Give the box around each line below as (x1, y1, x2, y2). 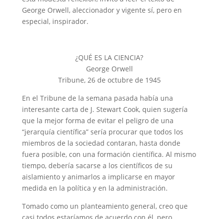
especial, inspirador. (22, 16, 88, 26)
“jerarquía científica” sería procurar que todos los (22, 127, 183, 136)
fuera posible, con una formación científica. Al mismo (22, 149, 196, 159)
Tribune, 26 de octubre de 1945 (58, 75, 161, 85)
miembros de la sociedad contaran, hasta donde (22, 138, 180, 148)
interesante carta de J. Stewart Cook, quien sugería (22, 104, 188, 114)
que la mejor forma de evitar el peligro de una (22, 115, 174, 125)
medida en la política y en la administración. (22, 183, 168, 193)
